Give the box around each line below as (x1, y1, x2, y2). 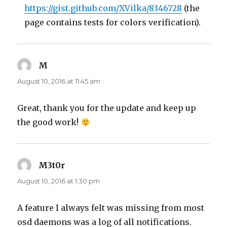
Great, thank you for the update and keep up (17, 102, 197, 113)
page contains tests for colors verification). (24, 17, 201, 27)
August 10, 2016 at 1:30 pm (17, 176, 100, 185)
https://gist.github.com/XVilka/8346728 (24, 3, 182, 13)
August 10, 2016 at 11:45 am (17, 77, 101, 85)
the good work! (17, 117, 81, 127)
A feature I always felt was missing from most (17, 202, 205, 213)
